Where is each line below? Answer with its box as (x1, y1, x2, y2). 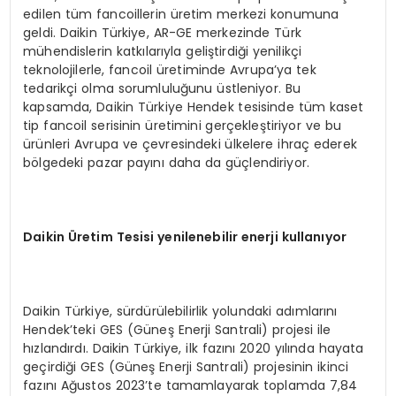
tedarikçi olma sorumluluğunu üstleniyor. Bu (23, 79, 301, 97)
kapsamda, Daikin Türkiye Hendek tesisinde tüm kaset (23, 97, 364, 116)
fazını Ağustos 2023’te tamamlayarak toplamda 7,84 (23, 376, 358, 394)
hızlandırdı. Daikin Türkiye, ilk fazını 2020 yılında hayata (23, 339, 364, 357)
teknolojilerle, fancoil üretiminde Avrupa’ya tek (23, 60, 316, 79)
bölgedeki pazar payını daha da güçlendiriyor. (23, 153, 310, 171)
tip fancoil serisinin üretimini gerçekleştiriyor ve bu (23, 116, 341, 134)
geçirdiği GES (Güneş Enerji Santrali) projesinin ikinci (23, 357, 349, 376)
